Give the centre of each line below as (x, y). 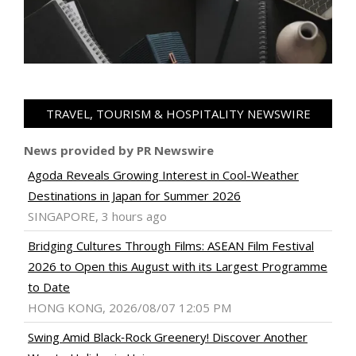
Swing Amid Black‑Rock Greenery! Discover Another (168, 337)
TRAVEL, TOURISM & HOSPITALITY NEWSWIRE (178, 113)
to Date (49, 286)
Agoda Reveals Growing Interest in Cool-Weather (163, 174)
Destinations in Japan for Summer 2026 (134, 195)
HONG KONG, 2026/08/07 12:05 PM (130, 307)
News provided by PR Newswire (119, 150)
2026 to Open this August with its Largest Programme (178, 266)
